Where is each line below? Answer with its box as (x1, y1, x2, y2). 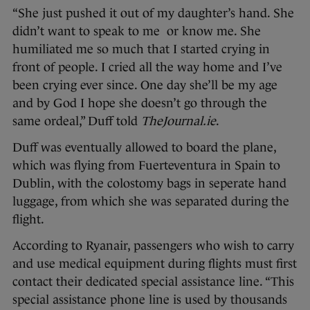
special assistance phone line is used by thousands (12, 293, 287, 307)
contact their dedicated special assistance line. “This (12, 275, 294, 289)
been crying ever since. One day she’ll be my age (12, 78, 277, 93)
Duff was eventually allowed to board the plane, (12, 140, 276, 155)
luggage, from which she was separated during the (12, 194, 289, 209)
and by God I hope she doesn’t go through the (12, 96, 267, 111)
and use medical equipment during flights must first (12, 257, 297, 271)
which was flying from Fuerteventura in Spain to (12, 158, 280, 173)
